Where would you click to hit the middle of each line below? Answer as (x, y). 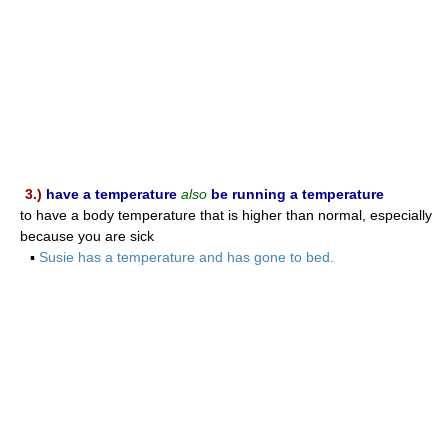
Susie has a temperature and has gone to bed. (186, 256)
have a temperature (111, 193)
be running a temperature (297, 193)
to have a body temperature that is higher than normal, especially (226, 214)
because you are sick (87, 235)
